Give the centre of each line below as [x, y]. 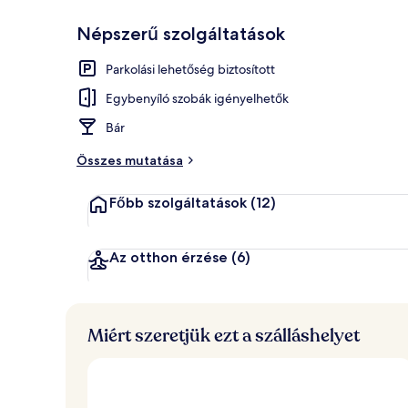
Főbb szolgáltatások [178, 202]
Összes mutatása [130, 160]
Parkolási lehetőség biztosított [190, 69]
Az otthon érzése [168, 257]
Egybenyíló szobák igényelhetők [197, 98]
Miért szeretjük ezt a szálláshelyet [224, 335]
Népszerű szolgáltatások [181, 33]
